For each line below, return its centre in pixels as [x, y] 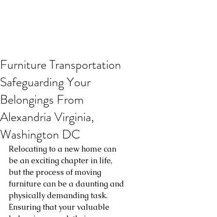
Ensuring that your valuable [60, 207]
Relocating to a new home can [63, 149]
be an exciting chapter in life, [62, 161]
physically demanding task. [59, 195]
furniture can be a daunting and [67, 184]
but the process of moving [56, 172]
